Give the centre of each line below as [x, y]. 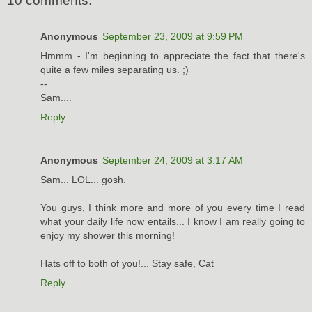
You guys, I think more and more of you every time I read [173, 208]
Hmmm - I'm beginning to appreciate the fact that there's [173, 56]
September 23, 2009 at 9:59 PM [173, 37]
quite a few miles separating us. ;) [115, 70]
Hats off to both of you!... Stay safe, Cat [127, 264]
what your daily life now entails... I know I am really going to [173, 222]
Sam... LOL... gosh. [83, 180]
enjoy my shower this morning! [108, 236]
